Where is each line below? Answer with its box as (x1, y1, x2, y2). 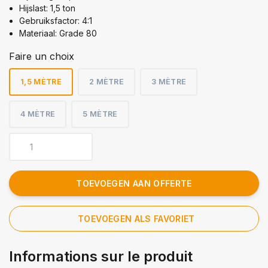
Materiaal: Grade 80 (19, 28, 97, 38)
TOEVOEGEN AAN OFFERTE (76, 178, 192, 188)
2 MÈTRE (89, 77, 124, 86)
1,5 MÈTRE (20, 77, 62, 86)
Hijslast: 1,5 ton (19, 2, 75, 13)
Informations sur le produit (9, 247, 193, 265)
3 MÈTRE (151, 77, 187, 86)
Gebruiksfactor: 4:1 (19, 15, 92, 26)
